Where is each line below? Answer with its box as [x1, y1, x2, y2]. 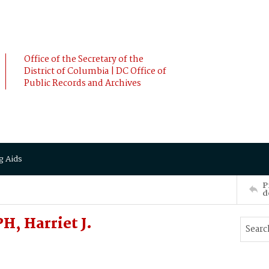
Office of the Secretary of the [24, 52, 144, 67]
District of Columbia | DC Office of [24, 64, 166, 79]
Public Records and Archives [24, 76, 141, 91]
